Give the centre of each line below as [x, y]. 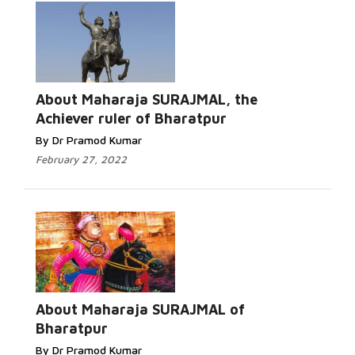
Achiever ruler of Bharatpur [131, 118]
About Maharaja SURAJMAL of [140, 309]
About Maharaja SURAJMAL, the [147, 99]
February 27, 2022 [81, 159]
